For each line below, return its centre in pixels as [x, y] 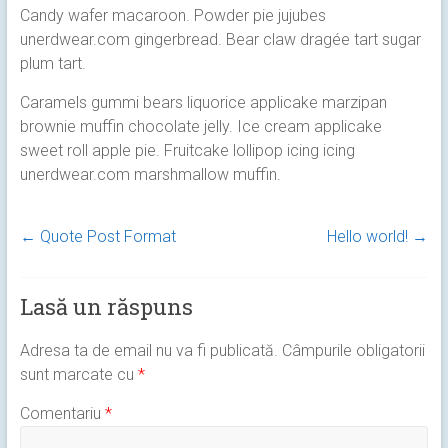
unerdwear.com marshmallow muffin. [150, 174]
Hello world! [370, 236]
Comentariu [62, 413]
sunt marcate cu [78, 374]
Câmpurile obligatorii [353, 350]
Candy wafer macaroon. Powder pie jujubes [172, 15]
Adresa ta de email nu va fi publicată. [148, 350]
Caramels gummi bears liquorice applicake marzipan [203, 102]
